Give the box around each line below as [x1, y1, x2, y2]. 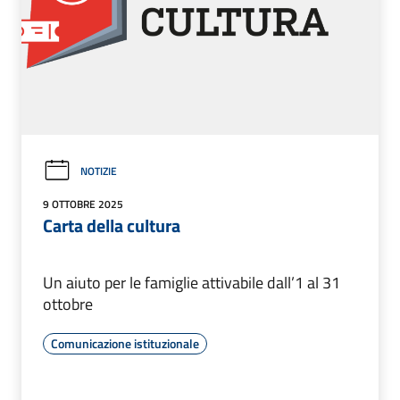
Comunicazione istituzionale [51, 334, 199, 354]
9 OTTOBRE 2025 [43, 196, 123, 213]
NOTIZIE [80, 162, 117, 179]
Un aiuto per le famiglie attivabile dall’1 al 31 [43, 271, 340, 296]
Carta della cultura [43, 212, 180, 240]
